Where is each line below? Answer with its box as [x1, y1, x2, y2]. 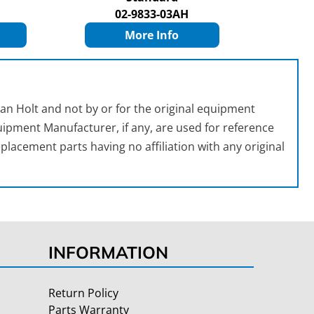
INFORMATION [48, 242, 168, 264]
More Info [125, 27, 179, 43]
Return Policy [48, 285, 118, 301]
